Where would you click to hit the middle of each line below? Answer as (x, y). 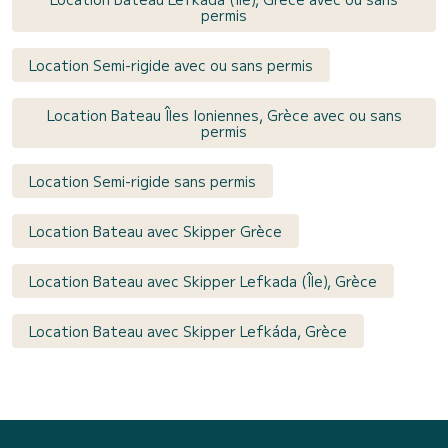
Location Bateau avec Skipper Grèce (155, 231)
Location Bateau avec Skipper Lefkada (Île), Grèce (203, 281)
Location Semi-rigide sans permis (142, 181)
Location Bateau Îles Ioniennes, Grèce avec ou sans (224, 115)
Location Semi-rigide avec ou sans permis (171, 65)
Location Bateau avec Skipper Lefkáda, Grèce (188, 331)
